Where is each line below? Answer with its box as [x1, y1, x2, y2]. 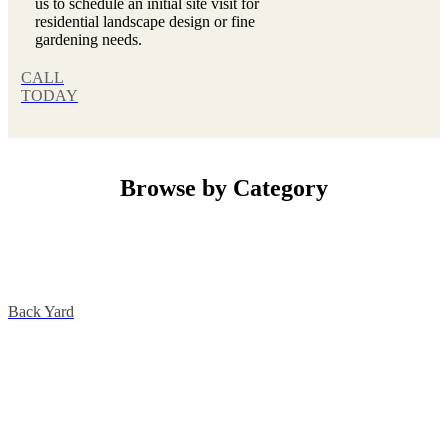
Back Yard [8, 303, 74, 321]
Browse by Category [120, 175, 328, 202]
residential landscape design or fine [35, 13, 256, 31]
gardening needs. [35, 31, 143, 49]
